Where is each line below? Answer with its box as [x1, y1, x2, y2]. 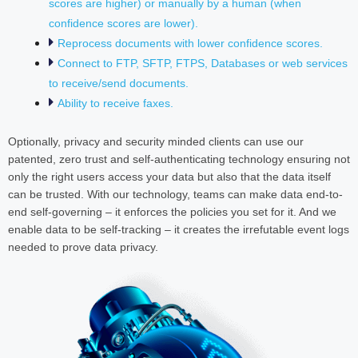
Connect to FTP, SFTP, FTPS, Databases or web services [58, 56, 348, 70]
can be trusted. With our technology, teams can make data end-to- [8, 188, 343, 201]
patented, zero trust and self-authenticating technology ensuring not [8, 153, 350, 166]
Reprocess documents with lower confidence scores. [58, 36, 323, 50]
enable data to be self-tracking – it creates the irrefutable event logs [8, 223, 349, 237]
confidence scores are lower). [49, 16, 198, 30]
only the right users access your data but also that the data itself [8, 170, 331, 184]
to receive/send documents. [49, 76, 189, 89]
